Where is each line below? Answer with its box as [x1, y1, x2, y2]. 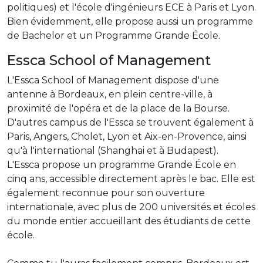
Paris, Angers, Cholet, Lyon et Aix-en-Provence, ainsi [7, 130, 247, 142]
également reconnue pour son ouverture [7, 187, 205, 198]
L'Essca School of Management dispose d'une [7, 74, 219, 86]
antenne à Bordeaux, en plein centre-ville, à [7, 88, 213, 100]
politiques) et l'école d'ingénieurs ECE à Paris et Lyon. [7, 1, 256, 13]
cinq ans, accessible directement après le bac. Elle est [7, 173, 255, 184]
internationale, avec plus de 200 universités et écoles [7, 201, 255, 213]
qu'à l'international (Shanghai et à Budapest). [7, 144, 218, 156]
